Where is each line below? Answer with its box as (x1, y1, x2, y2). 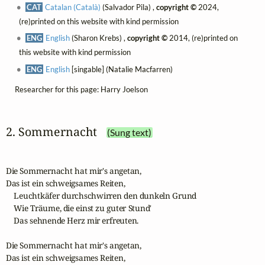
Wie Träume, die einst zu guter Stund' (5, 202, 152, 214)
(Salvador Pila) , (101, 2, 157, 12)
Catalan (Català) (45, 2, 101, 12)
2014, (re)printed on (167, 33, 238, 43)
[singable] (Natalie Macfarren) (70, 64, 173, 74)
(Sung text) (107, 127, 152, 138)
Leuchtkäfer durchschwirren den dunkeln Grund (5, 190, 197, 202)
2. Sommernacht (5, 123, 97, 140)
